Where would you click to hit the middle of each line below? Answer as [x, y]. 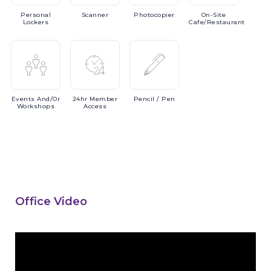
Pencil [145, 99]
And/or [49, 99]
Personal [36, 15]
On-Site [214, 15]
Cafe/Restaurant [217, 22]
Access [95, 106]
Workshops [36, 106]
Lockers [36, 22]
